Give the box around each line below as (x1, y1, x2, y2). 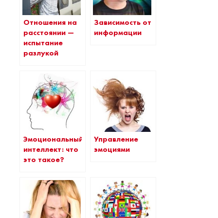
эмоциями (94, 145, 130, 154)
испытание (23, 38, 63, 48)
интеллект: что (23, 145, 78, 154)
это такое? (23, 155, 64, 164)
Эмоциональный (23, 134, 83, 144)
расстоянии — (23, 28, 74, 37)
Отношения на (23, 18, 77, 27)
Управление (94, 134, 138, 144)
